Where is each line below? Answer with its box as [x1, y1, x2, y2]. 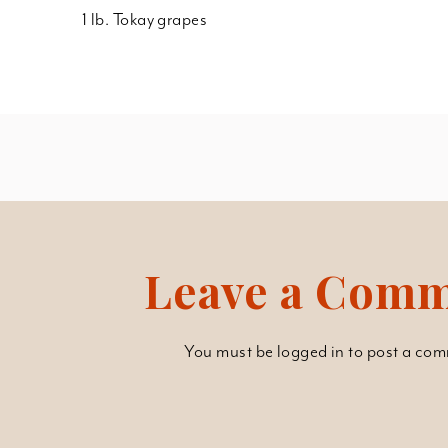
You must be [184, 340, 277, 362]
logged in [276, 340, 345, 362]
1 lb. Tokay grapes [82, 8, 208, 30]
